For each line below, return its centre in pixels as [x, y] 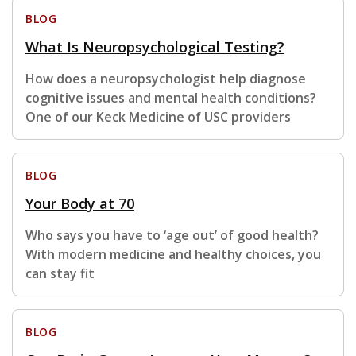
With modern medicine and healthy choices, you [173, 255]
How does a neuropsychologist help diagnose [166, 79]
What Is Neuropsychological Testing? [155, 47]
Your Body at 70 [80, 204]
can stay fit [60, 274]
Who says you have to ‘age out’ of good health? [172, 236]
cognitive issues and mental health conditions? [171, 98]
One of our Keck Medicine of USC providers [158, 117]
